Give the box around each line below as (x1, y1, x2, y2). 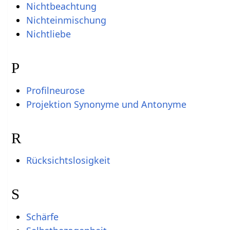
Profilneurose (26, 84, 85, 97)
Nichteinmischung (26, 14, 106, 27)
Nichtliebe (26, 28, 71, 41)
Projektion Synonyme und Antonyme (26, 98, 186, 110)
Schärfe (26, 210, 59, 223)
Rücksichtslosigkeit (26, 154, 110, 167)
